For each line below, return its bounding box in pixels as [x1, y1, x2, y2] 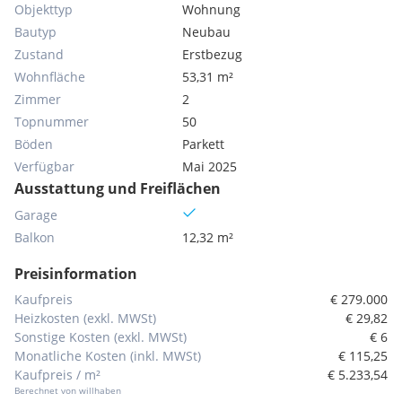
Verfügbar [14, 158, 74, 175]
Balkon [14, 229, 55, 246]
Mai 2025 [182, 158, 238, 175]
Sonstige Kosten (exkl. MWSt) [14, 328, 187, 345]
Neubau [182, 23, 232, 40]
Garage [14, 206, 57, 223]
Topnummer [14, 113, 89, 130]
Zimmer [14, 91, 61, 108]
